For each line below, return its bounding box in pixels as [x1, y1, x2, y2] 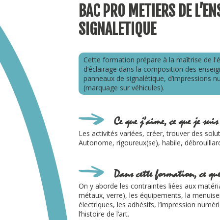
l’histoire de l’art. [79, 209, 129, 219]
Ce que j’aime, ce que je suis [114, 114, 218, 129]
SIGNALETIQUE [79, 20, 156, 38]
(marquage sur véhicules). [83, 83, 165, 92]
